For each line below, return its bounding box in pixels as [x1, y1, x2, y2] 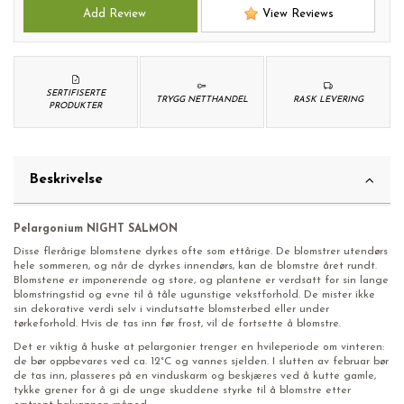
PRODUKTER [49, 102, 103, 111]
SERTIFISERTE [45, 89, 106, 98]
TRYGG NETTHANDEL [156, 96, 248, 105]
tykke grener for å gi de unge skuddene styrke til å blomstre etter [14, 384, 351, 396]
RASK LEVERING [293, 96, 364, 105]
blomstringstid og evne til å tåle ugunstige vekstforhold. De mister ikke [14, 289, 375, 301]
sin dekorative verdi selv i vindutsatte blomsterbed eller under [14, 304, 329, 316]
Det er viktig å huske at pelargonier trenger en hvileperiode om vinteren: [14, 341, 384, 353]
